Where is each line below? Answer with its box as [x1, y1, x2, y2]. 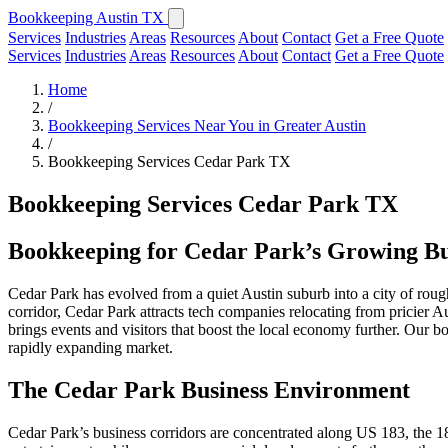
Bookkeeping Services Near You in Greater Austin [48, 117, 366, 134]
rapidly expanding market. [8, 338, 173, 356]
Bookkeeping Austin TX [8, 9, 168, 26]
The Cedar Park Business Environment [8, 376, 410, 403]
